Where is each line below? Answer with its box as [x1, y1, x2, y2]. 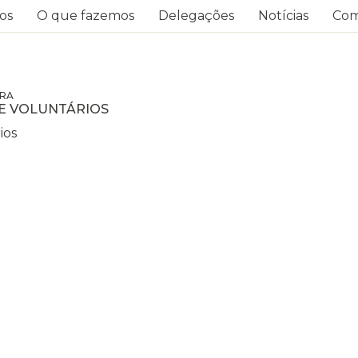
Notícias [258, 8, 308, 23]
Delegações [158, 8, 234, 23]
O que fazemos [37, 8, 134, 23]
